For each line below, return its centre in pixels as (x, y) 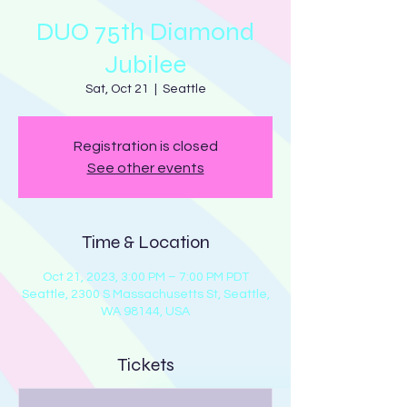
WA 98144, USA (145, 312)
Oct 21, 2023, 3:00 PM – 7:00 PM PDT (145, 277)
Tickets (145, 365)
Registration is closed (145, 146)
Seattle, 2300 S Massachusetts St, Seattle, (145, 294)
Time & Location (145, 242)
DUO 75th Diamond (145, 32)
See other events (145, 168)
